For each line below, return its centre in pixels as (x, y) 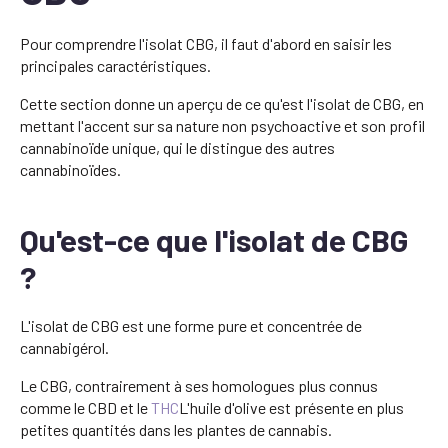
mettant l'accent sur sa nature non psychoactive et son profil (222, 125)
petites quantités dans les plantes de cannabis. (176, 429)
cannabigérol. (64, 347)
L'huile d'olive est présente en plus (291, 407)
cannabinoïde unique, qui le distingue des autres (177, 147)
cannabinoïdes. (70, 169)
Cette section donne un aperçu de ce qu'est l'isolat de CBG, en (222, 103)
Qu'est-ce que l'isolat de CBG (214, 239)
